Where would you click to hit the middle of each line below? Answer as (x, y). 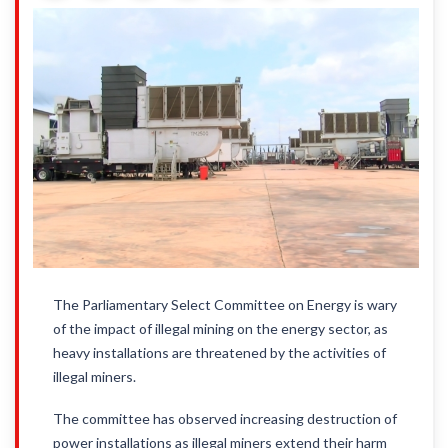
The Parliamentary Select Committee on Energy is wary (225, 304)
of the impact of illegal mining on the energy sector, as (220, 328)
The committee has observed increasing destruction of (225, 418)
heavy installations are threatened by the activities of (219, 352)
